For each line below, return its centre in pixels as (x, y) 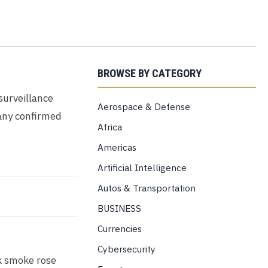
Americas (117, 147)
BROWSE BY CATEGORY (149, 74)
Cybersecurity (126, 249)
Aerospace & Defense (144, 106)
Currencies (119, 229)
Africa (109, 127)
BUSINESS (119, 208)
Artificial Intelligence (142, 167)
